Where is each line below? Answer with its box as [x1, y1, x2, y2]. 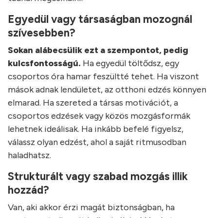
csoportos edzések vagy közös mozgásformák [8, 110, 190, 122]
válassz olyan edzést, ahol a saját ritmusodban [8, 137, 186, 148]
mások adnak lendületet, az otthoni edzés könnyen [8, 84, 206, 95]
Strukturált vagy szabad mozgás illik [8, 170, 188, 183]
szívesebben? [8, 26, 75, 40]
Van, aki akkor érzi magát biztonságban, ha [8, 202, 175, 213]
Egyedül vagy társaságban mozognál [8, 13, 192, 26]
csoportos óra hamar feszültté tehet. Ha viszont [8, 71, 199, 82]
